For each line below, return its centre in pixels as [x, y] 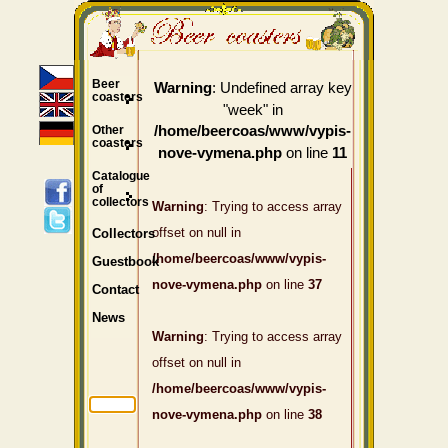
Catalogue [120, 175]
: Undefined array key [281, 87]
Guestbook [125, 262]
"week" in [252, 109]
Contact [115, 290]
